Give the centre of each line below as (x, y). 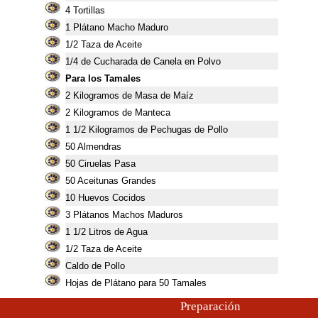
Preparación (210, 306)
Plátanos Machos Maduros (128, 215)
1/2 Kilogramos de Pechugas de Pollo (150, 130)
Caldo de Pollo (95, 266)
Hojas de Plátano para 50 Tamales (136, 283)
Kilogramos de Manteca (121, 113)
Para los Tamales (103, 78)
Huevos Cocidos (111, 198)
